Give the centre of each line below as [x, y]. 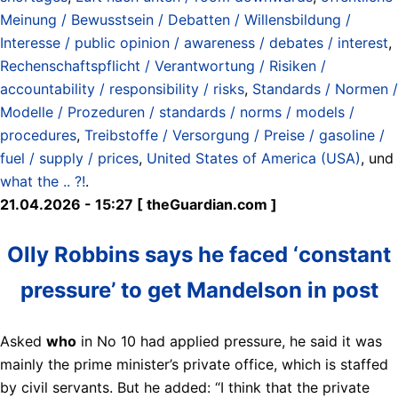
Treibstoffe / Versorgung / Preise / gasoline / [235, 135]
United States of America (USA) [254, 158]
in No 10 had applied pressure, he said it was [229, 341]
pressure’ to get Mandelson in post [199, 290]
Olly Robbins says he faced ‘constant [199, 254]
